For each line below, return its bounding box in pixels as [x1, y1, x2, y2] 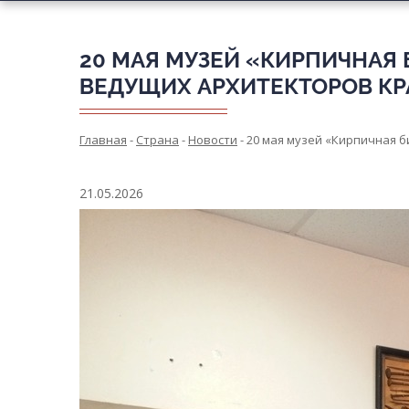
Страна [136, 131, 179, 148]
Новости [188, 131, 237, 148]
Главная [79, 131, 127, 148]
